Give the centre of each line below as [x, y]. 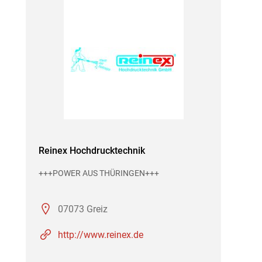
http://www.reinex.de [101, 235]
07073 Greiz [83, 209]
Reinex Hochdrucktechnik [92, 151]
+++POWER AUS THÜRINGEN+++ [99, 173]
